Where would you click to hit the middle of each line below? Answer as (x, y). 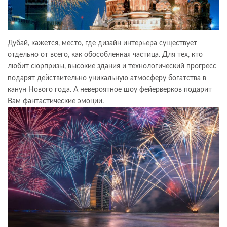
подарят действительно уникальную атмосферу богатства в (107, 78)
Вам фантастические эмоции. (56, 101)
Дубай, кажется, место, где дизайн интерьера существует (102, 43)
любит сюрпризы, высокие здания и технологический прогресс (112, 66)
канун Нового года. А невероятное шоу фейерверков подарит (110, 89)
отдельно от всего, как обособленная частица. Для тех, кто (105, 54)
